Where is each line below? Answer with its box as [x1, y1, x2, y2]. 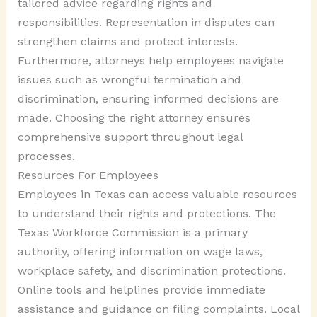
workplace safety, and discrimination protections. [17, 263, 286, 277]
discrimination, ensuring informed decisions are [17, 91, 279, 105]
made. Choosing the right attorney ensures [17, 110, 250, 125]
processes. [17, 149, 75, 163]
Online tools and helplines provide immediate [17, 282, 265, 296]
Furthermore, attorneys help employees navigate [17, 53, 284, 67]
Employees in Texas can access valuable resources [17, 187, 297, 201]
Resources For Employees [17, 168, 158, 182]
